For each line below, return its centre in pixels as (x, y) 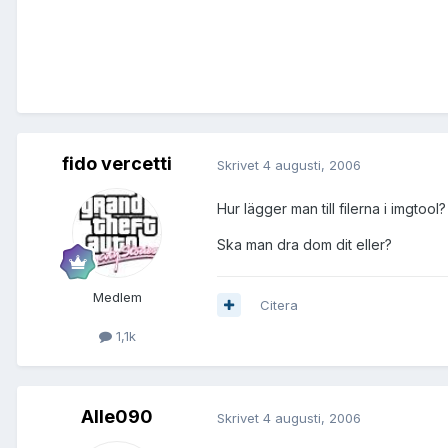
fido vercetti (117, 164)
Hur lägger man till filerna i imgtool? (331, 208)
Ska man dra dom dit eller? (304, 244)
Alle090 (117, 417)
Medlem (117, 297)
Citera (279, 304)
